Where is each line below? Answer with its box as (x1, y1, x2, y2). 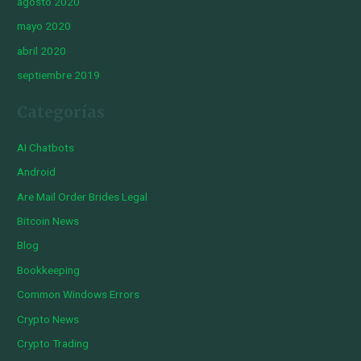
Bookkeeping (17, 263, 81, 276)
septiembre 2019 (17, 68, 101, 82)
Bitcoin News (17, 214, 80, 227)
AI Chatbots (17, 140, 75, 154)
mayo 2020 (17, 19, 72, 33)
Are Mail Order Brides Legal (17, 189, 148, 203)
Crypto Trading (17, 337, 89, 351)
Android (17, 165, 56, 179)
